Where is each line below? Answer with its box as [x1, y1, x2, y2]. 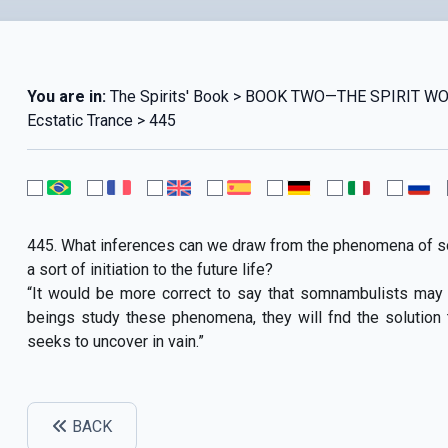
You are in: [26, 86, 106, 106]
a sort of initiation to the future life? [26, 259, 273, 279]
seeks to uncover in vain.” [26, 331, 204, 351]
